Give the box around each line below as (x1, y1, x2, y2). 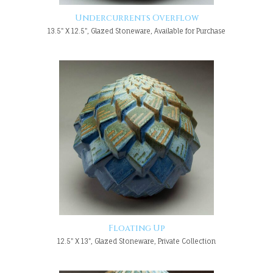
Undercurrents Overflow (74, 12, 199, 24)
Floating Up (108, 222, 165, 234)
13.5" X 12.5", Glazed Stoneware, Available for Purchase (48, 26, 225, 35)
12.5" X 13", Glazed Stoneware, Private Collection (57, 236, 216, 246)
